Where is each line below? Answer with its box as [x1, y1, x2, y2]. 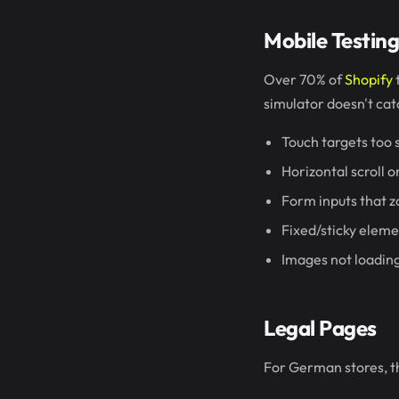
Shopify [345, 70, 393, 88]
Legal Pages [264, 314, 377, 341]
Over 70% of [264, 70, 345, 88]
